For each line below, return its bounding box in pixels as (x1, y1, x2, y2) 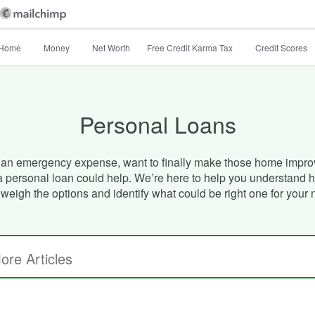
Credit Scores (255, 41, 307, 53)
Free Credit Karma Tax (147, 41, 233, 53)
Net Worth (92, 41, 130, 53)
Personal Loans (79, 107, 236, 140)
